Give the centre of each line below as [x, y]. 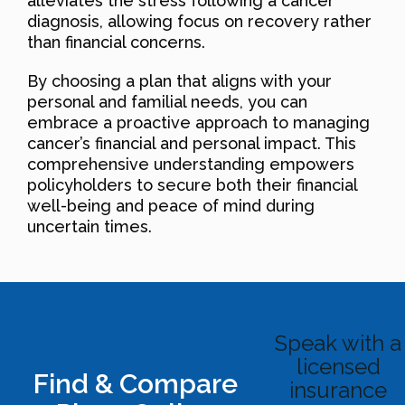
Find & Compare [136, 384]
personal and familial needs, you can [167, 101]
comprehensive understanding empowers [191, 164]
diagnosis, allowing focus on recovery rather [199, 21]
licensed [338, 366]
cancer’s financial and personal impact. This [192, 143]
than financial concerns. [116, 42]
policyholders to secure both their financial [192, 184]
